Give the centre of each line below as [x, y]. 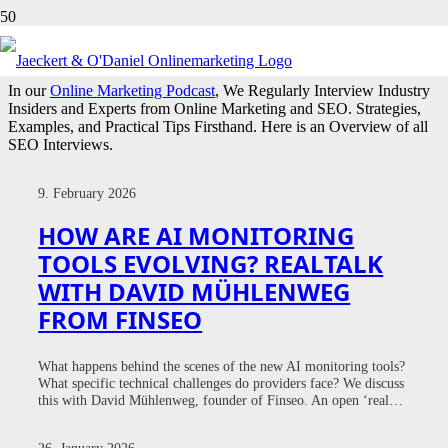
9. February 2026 [87, 192]
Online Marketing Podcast [132, 90]
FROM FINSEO [120, 319]
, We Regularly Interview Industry [322, 90]
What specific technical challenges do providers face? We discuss [221, 382]
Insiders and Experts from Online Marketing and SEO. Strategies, [214, 108]
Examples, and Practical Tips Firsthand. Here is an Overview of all [218, 126]
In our [29, 90]
